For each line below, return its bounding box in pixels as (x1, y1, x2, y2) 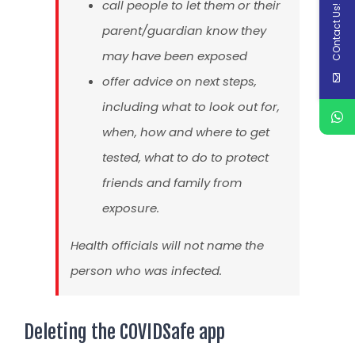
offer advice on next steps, (102, 73, 257, 90)
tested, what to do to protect (102, 149, 269, 166)
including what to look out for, (102, 98, 280, 116)
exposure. (102, 200, 159, 217)
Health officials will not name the (71, 237, 264, 254)
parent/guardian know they (102, 22, 266, 40)
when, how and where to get (102, 124, 269, 141)
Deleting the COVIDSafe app (24, 320, 225, 345)
